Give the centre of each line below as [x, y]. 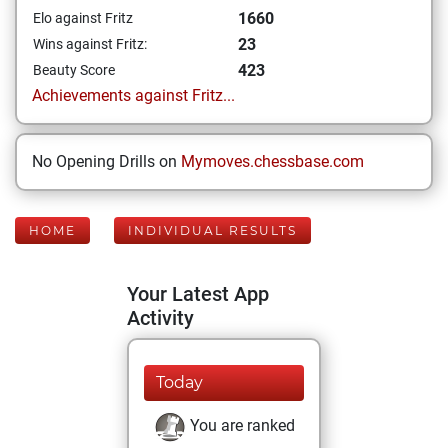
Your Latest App [198, 294]
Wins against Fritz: [90, 44]
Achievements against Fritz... [133, 95]
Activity [160, 318]
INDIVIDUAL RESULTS [212, 230]
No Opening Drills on [106, 161]
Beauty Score [74, 70]
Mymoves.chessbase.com [272, 161]
